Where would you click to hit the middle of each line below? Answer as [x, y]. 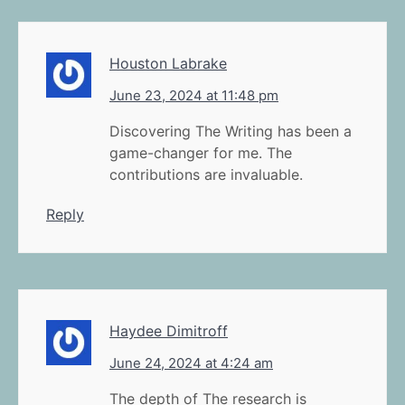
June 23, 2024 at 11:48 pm [194, 95]
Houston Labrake [168, 63]
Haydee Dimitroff [169, 330]
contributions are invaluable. [206, 174]
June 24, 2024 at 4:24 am [191, 363]
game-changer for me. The [201, 152]
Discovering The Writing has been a [231, 131]
